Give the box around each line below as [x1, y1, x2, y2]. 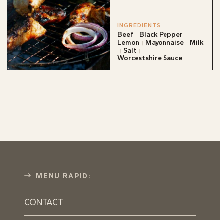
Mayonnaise [145, 38, 184, 47]
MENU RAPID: [36, 171, 91, 180]
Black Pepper [139, 30, 183, 39]
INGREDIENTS [117, 21, 161, 28]
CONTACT [24, 196, 63, 208]
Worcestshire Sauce [117, 54, 182, 62]
